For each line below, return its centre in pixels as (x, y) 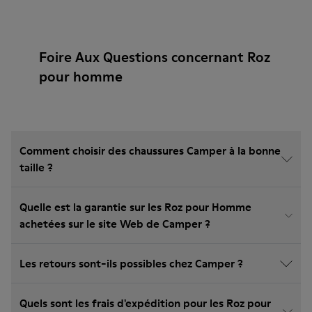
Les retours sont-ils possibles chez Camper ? (131, 263)
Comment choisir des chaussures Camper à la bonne (150, 150)
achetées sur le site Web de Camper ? (115, 224)
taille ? (36, 167)
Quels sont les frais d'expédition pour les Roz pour (145, 303)
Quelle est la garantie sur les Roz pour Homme (135, 207)
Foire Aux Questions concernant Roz (155, 57)
